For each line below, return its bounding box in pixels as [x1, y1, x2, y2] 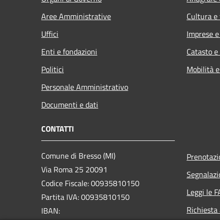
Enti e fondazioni [41, 45, 97, 57]
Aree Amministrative [41, 10, 111, 22]
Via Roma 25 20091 [41, 163, 110, 175]
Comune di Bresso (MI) [41, 149, 115, 162]
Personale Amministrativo [41, 81, 128, 93]
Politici [41, 63, 64, 75]
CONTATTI [41, 122, 74, 135]
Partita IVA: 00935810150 [41, 191, 130, 203]
